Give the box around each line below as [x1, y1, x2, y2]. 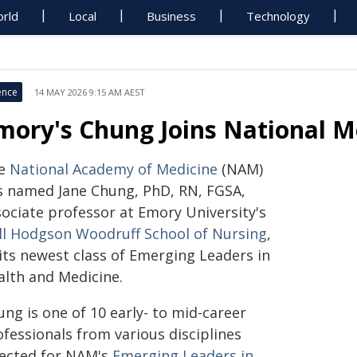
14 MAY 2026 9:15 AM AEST [34, 86, 145, 98]
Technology [246, 8, 311, 24]
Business [147, 8, 197, 24]
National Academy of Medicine [10, 159, 218, 178]
